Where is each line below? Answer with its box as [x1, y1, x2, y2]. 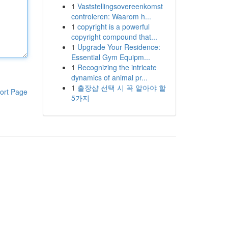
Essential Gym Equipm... [71, 52, 150, 62]
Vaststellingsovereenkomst [77, 1, 163, 11]
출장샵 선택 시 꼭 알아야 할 [77, 82, 166, 93]
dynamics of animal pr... [71, 72, 148, 82]
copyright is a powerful [77, 21, 150, 32]
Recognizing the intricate [77, 62, 157, 72]
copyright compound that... [71, 32, 157, 42]
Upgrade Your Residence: [77, 42, 160, 52]
